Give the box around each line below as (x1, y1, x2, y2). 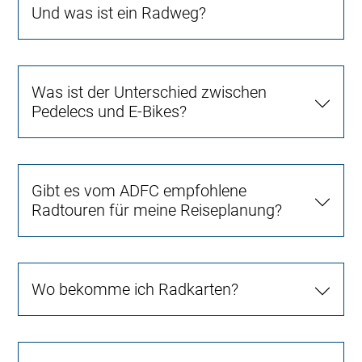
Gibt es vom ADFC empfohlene (32, 181, 247, 201)
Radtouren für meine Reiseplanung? (32, 200, 283, 221)
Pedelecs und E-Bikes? (32, 102, 187, 122)
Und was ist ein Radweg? (32, 3, 207, 23)
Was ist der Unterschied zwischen (32, 82, 267, 103)
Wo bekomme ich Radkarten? (32, 280, 239, 300)
